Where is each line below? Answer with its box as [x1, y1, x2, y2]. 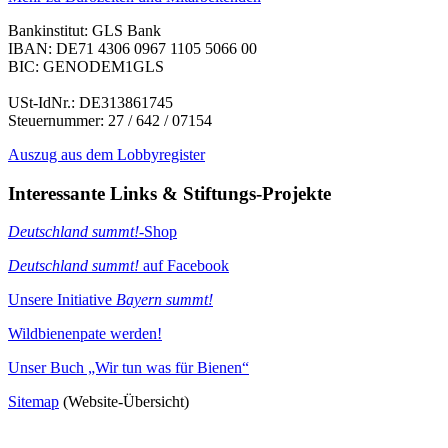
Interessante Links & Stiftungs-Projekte [8, 182, 331, 204]
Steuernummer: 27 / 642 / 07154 [8, 111, 212, 129]
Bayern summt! [116, 291, 213, 309]
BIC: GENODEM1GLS [8, 57, 164, 75]
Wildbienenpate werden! [8, 325, 162, 343]
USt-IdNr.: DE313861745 [8, 93, 173, 111]
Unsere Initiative [8, 291, 116, 309]
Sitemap [8, 393, 59, 411]
